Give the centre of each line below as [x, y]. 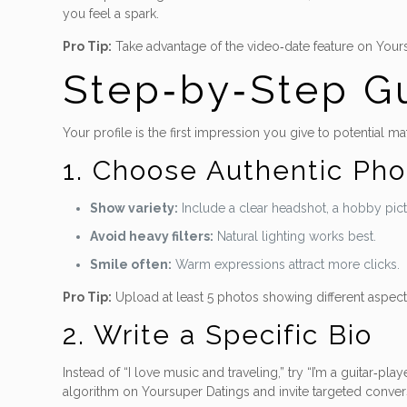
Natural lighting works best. [295, 236]
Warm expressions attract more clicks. [286, 264]
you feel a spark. [111, 14]
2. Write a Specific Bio [218, 335]
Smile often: [131, 264]
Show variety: [134, 208]
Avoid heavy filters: [152, 236]
